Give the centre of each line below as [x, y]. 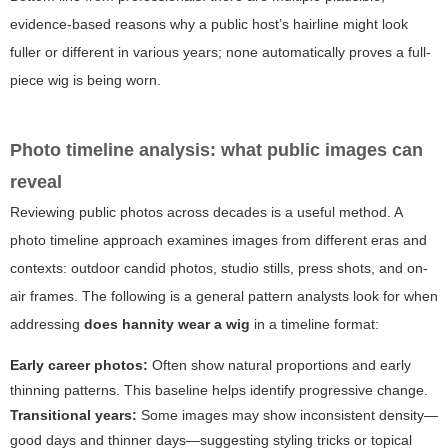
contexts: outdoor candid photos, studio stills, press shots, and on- [219, 268]
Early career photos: [79, 365]
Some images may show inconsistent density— [287, 415]
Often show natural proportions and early [279, 365]
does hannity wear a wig [167, 324]
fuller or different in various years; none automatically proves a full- [220, 52]
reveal [36, 182]
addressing [47, 324]
